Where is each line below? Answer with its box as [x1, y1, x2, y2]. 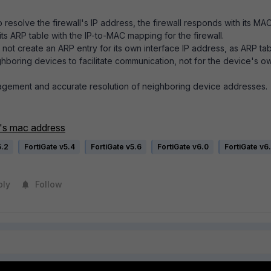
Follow [35, 179, 62, 190]
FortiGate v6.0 [157, 142, 209, 152]
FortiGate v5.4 [24, 142, 75, 152]
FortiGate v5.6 [91, 142, 142, 152]
